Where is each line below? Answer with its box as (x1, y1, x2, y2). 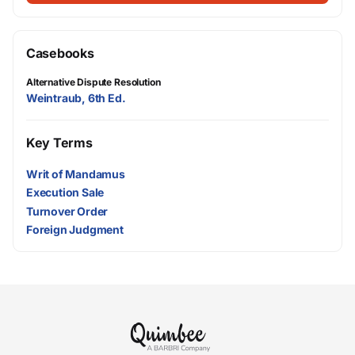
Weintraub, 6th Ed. (26, 91, 126, 105)
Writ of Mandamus (26, 167, 125, 181)
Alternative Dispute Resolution (26, 76, 161, 88)
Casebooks (26, 45, 94, 61)
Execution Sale (26, 185, 105, 200)
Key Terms (26, 135, 93, 151)
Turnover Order (26, 204, 109, 218)
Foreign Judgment (26, 222, 124, 236)
